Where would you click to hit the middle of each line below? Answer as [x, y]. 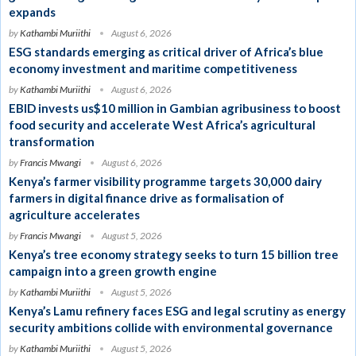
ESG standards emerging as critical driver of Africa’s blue [166, 51]
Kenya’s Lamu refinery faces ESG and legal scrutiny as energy [177, 310]
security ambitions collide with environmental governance [171, 327]
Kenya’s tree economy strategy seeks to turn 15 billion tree [174, 254]
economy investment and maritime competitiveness [153, 68]
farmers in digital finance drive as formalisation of [147, 197]
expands [32, 12]
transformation [52, 141]
